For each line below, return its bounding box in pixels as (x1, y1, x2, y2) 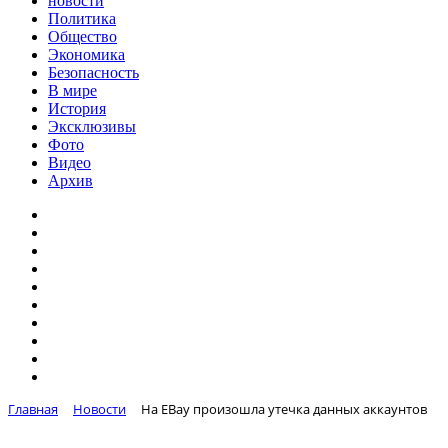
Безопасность (48, 64, 139, 81)
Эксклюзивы (48, 118, 136, 135)
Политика (48, 10, 116, 27)
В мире (48, 82, 97, 99)
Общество (48, 28, 117, 45)
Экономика (48, 46, 125, 63)
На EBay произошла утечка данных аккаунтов (141, 400, 427, 418)
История (48, 100, 106, 117)
